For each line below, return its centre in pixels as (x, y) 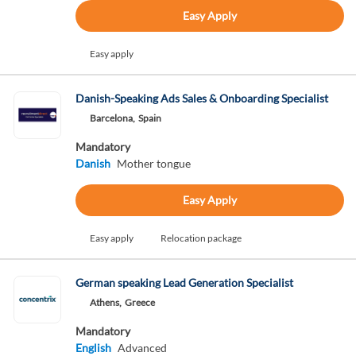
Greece (139, 302)
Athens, (105, 302)
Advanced (142, 348)
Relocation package (201, 238)
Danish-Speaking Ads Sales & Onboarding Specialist (201, 98)
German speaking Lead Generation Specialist (184, 282)
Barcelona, (112, 118)
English (93, 348)
